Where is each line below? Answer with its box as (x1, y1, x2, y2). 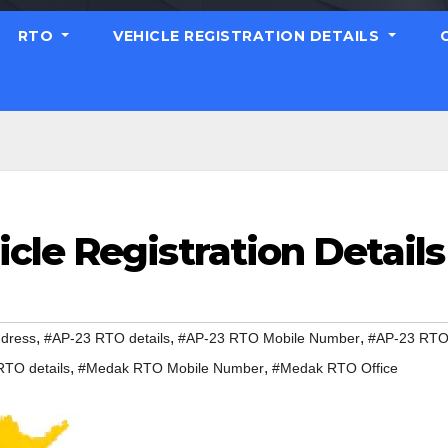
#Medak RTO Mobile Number (78, 360, 264, 377)
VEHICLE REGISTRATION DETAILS (113, 27, 384, 45)
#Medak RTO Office (272, 360, 398, 377)
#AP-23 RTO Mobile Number (178, 330, 360, 347)
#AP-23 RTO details (44, 330, 170, 347)
